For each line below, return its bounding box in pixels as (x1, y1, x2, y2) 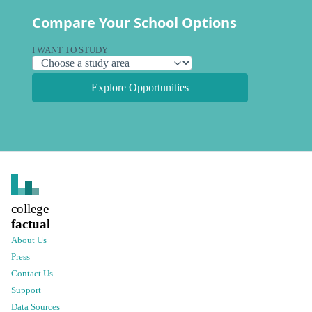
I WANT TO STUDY (32, 45, 108, 55)
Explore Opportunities (91, 81, 189, 93)
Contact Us (11, 268, 53, 279)
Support (11, 285, 41, 295)
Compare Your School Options (32, 13, 237, 32)
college (11, 201, 49, 216)
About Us (11, 235, 47, 245)
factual (11, 216, 50, 231)
